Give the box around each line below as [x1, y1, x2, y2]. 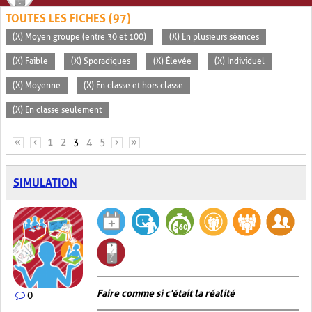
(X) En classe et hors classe [84, 81, 183, 91]
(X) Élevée [153, 56, 192, 66]
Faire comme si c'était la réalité [97, 288, 235, 299]
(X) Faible [13, 56, 48, 66]
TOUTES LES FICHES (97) [6, 12, 131, 25]
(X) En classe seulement [13, 105, 102, 115]
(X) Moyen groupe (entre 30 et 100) [13, 32, 146, 42]
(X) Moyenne [13, 81, 61, 91]
